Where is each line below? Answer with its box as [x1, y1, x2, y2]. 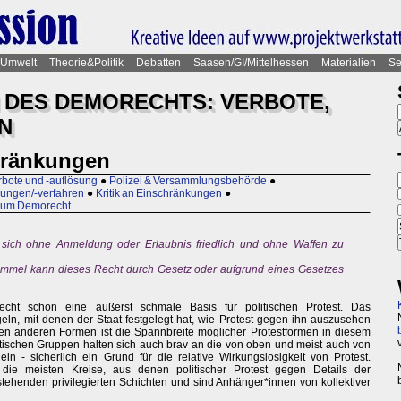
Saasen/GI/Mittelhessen [193, 56, 309, 69]
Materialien [321, 56, 376, 69]
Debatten [136, 56, 181, 69]
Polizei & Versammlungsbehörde [109, 175, 267, 188]
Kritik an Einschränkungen [96, 187, 222, 200]
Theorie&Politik [49, 56, 124, 69]
